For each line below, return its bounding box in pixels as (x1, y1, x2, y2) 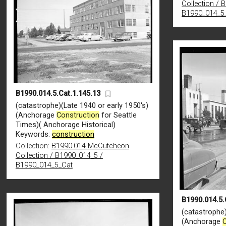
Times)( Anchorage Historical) (15, 121, 116, 130)
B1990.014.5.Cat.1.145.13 (15, 89, 100, 98)
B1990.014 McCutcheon (51, 142, 129, 151)
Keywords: (15, 130, 52, 139)
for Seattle (99, 111, 137, 120)
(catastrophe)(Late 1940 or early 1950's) (15, 101, 148, 110)
